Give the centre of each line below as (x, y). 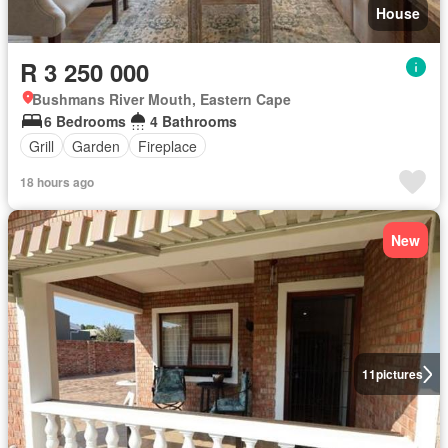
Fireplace (167, 145)
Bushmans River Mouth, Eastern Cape (161, 99)
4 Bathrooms (193, 121)
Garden (96, 145)
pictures (399, 374)
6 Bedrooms (85, 121)
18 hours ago (57, 182)
